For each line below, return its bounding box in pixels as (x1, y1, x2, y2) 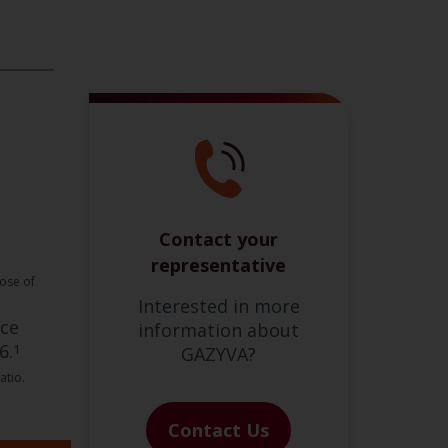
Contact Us (168, 417, 269, 442)
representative (151, 252, 286, 277)
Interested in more (137, 293, 300, 318)
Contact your (159, 226, 278, 251)
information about (138, 317, 299, 342)
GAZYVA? (181, 341, 256, 366)
